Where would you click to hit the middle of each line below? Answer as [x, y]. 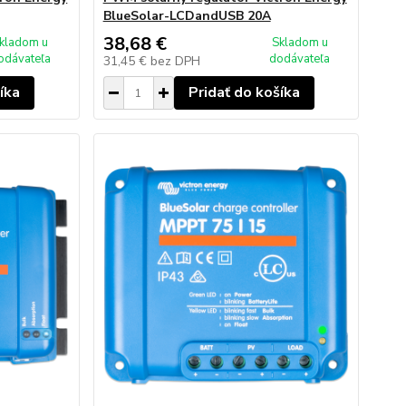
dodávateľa [300, 59]
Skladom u [300, 43]
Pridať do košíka [244, 92]
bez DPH [175, 61]
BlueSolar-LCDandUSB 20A [187, 16]
